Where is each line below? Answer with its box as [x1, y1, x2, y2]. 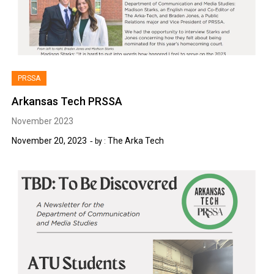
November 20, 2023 [12, 136, 87, 146]
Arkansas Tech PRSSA [12, 95, 123, 108]
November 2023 [12, 116, 74, 127]
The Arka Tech [108, 136, 165, 146]
